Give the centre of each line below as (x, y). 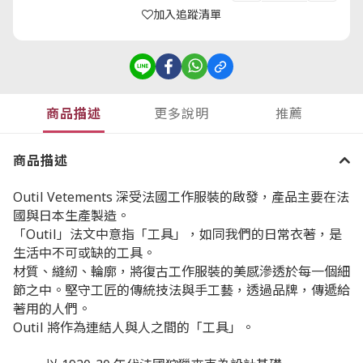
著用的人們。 (52, 308)
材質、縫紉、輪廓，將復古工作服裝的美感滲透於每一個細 (181, 271)
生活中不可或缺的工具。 (84, 252)
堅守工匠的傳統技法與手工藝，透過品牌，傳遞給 (207, 290)
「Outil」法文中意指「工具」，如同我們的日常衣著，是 (177, 234)
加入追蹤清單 (187, 14)
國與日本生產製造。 (71, 215)
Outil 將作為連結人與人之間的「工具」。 (134, 327)
